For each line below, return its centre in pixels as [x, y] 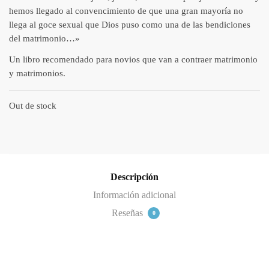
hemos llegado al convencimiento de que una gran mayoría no [126, 11]
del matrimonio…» [44, 39]
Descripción [134, 177]
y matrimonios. [37, 74]
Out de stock [33, 106]
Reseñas [128, 213]
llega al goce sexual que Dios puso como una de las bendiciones [130, 25]
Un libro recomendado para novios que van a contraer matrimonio [133, 60]
